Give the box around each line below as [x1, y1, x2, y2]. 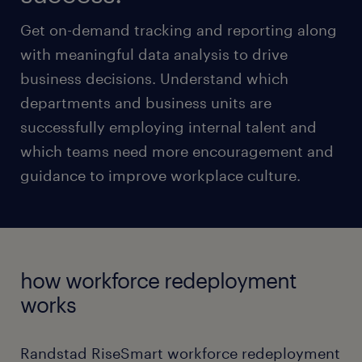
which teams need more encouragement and [20, 142, 334, 160]
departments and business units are [20, 94, 271, 112]
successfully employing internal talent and [20, 118, 317, 136]
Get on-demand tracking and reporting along [20, 21, 337, 39]
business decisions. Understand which [20, 69, 288, 87]
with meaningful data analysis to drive [20, 45, 288, 63]
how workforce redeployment [20, 267, 297, 293]
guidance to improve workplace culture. [20, 166, 301, 184]
